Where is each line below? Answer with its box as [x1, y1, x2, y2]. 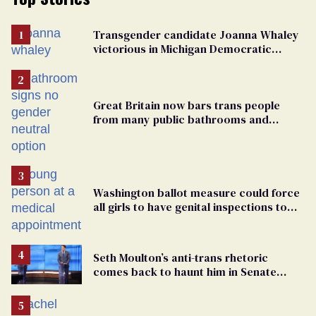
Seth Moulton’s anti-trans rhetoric [93, 249, 268, 265]
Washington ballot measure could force [93, 184, 300, 200]
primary [93, 54, 135, 71]
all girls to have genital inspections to [93, 198, 287, 214]
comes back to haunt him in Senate [93, 263, 276, 279]
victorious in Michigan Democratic [93, 40, 272, 56]
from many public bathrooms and [93, 111, 269, 127]
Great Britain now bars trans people [93, 97, 280, 113]
